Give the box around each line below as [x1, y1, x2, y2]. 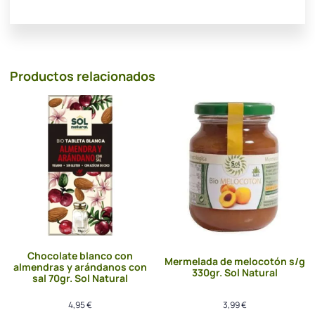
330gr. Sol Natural [192, 266, 278, 280]
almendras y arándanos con [13, 260, 147, 274]
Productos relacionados [10, 67, 155, 85]
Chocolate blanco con [27, 249, 133, 263]
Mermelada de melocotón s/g [165, 255, 305, 269]
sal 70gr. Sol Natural [32, 271, 128, 285]
